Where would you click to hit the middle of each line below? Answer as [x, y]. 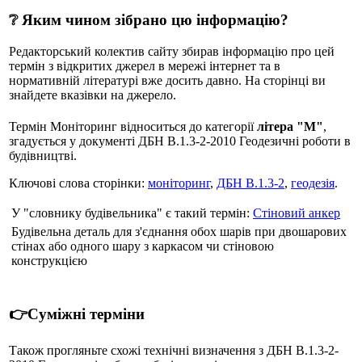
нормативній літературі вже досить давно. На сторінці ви [167, 80]
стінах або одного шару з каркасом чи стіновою [143, 246]
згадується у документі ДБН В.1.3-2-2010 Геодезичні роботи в [180, 141]
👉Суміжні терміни [77, 314]
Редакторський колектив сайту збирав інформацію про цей [172, 51]
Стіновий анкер [297, 213]
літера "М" [290, 126]
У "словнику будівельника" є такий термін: [132, 213]
